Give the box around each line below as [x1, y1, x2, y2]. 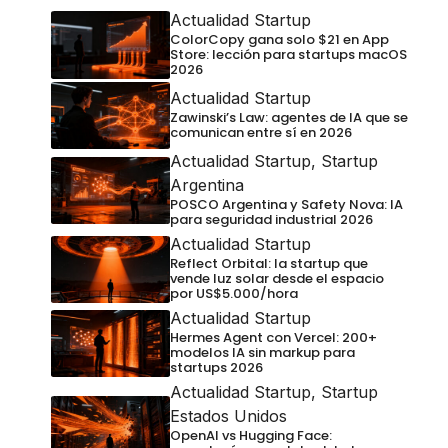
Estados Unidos [169, 406, 287, 427]
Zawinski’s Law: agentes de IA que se [169, 108, 408, 128]
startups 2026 [169, 358, 263, 378]
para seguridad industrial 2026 [169, 210, 373, 230]
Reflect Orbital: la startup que [169, 254, 368, 274]
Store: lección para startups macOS [169, 45, 407, 64]
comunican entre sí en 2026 [169, 123, 352, 143]
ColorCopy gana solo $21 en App [169, 30, 389, 49]
